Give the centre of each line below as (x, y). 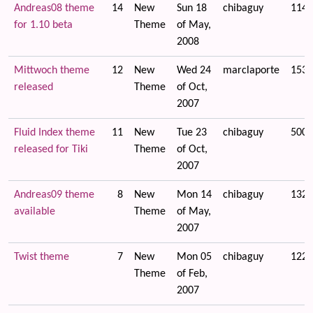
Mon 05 (194, 257)
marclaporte (251, 71)
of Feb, (192, 274)
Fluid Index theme (54, 133)
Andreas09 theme (54, 195)
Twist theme (42, 257)
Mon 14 (194, 195)
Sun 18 (192, 8)
